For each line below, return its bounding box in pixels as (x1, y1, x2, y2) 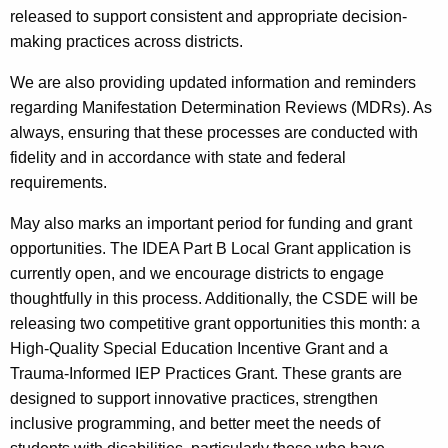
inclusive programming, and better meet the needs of (10, 415, 380, 433)
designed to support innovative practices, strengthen (10, 390, 378, 408)
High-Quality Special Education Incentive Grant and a (10, 340, 388, 358)
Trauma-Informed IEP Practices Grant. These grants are (10, 365, 402, 383)
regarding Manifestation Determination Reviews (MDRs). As (10, 99, 432, 117)
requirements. (10, 174, 107, 192)
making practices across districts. (10, 33, 243, 51)
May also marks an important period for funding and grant (10, 215, 412, 233)
